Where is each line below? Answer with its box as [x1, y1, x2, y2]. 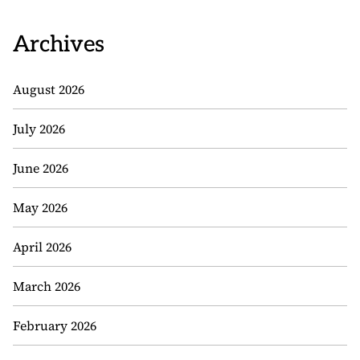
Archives [13, 31, 104, 58]
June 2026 [13, 159, 68, 177]
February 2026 [13, 317, 96, 334]
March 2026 [13, 277, 80, 295]
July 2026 [13, 120, 65, 137]
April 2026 [13, 238, 72, 256]
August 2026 [13, 80, 84, 98]
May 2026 [13, 198, 67, 216]
